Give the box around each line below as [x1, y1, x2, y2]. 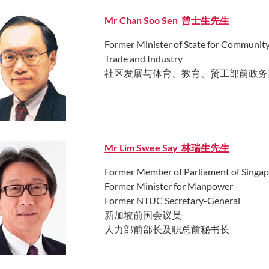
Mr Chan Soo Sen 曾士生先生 [104, 14, 230, 26]
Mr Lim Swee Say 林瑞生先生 [104, 141, 230, 153]
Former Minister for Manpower [104, 180, 234, 192]
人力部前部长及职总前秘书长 [104, 223, 230, 235]
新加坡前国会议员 [104, 208, 182, 220]
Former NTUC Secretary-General [104, 194, 241, 206]
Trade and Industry [104, 52, 183, 64]
